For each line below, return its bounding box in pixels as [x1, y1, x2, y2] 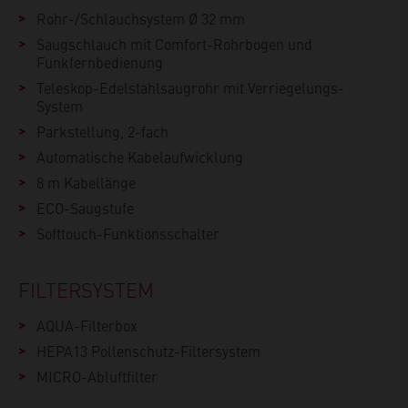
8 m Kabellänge [36, 172, 136, 193]
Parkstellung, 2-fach [36, 121, 168, 142]
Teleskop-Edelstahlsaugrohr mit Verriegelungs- [36, 77, 344, 98]
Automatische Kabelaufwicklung [36, 147, 243, 168]
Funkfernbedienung [36, 52, 163, 73]
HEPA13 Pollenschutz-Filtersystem [36, 341, 260, 362]
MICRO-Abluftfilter [36, 366, 158, 387]
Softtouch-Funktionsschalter [36, 223, 219, 244]
